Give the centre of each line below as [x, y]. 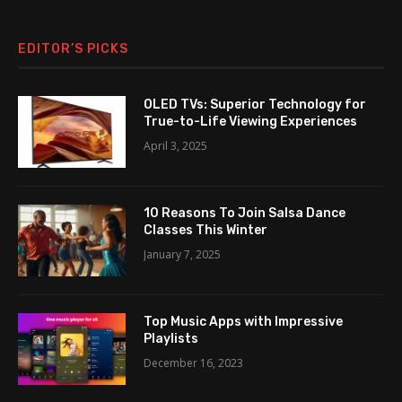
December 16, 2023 [193, 363]
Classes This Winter [205, 231]
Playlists [171, 339]
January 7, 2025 [182, 255]
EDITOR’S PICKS [73, 49]
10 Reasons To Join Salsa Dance [245, 214]
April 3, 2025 [175, 146]
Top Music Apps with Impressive [243, 322]
